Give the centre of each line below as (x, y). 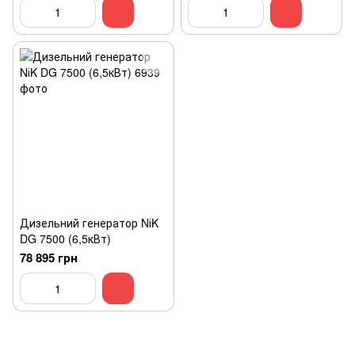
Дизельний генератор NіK (89, 223)
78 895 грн (49, 258)
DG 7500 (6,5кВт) (65, 239)
